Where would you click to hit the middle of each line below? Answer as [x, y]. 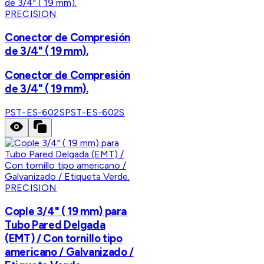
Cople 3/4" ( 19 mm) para [66, 211]
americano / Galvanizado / [69, 252]
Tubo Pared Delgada [55, 225]
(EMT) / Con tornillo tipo [64, 238]
